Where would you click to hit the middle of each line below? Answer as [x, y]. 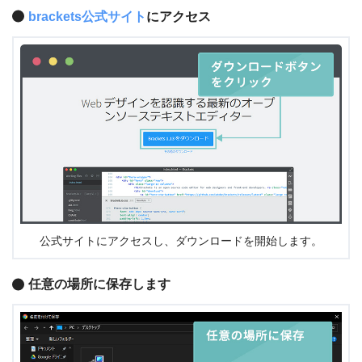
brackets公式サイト [87, 16]
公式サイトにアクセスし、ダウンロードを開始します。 [181, 242]
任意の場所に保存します [99, 284]
